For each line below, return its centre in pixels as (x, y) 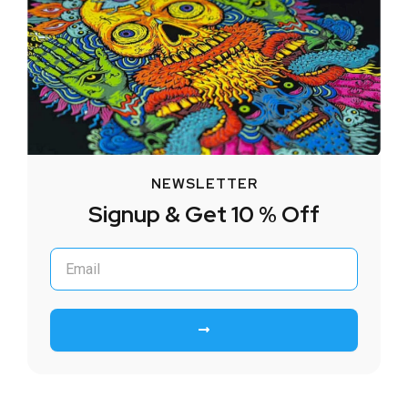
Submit (226, 314)
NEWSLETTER (204, 184)
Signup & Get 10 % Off (204, 215)
